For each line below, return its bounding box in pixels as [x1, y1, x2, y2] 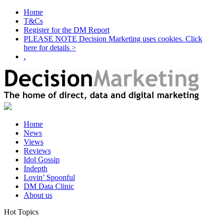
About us [24, 191, 52, 199]
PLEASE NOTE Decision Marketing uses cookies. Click [24, 35, 202, 43]
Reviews [24, 147, 51, 155]
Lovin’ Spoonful [24, 173, 75, 182]
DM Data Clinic [24, 182, 74, 190]
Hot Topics [4, 208, 38, 216]
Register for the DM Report [24, 26, 110, 34]
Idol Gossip [24, 155, 60, 164]
